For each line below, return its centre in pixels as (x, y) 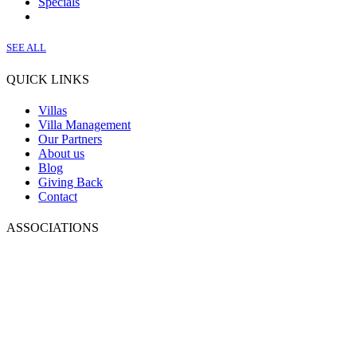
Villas (53, 110)
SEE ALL (26, 48)
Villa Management (84, 124)
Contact (58, 196)
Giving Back (71, 182)
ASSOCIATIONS (53, 228)
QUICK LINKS (48, 79)
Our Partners (70, 139)
